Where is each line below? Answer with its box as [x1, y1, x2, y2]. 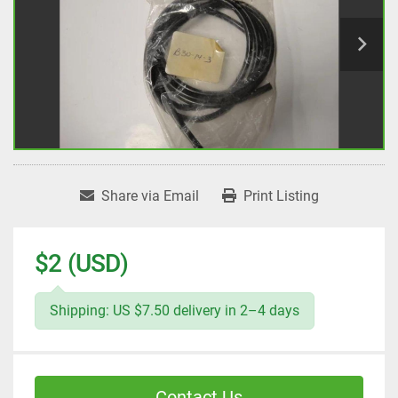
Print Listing [243, 187, 319, 205]
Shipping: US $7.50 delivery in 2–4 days [50, 302, 299, 320]
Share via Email [100, 187, 199, 205]
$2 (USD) [35, 249, 129, 279]
